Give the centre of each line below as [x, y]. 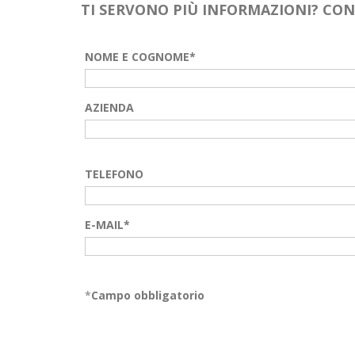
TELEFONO [114, 174]
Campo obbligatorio [148, 295]
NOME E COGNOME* [140, 56]
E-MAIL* [107, 224]
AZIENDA [109, 107]
